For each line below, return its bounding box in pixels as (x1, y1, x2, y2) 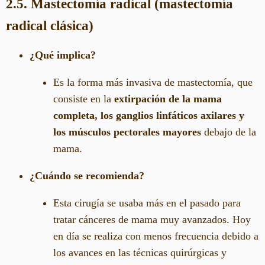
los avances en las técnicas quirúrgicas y (53, 246, 227, 258)
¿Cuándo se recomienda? (30, 169, 144, 182)
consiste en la (53, 92, 114, 105)
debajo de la (201, 125, 256, 138)
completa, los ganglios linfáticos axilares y (53, 109, 244, 121)
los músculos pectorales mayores (53, 125, 201, 138)
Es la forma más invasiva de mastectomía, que (53, 76, 253, 88)
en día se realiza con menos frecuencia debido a (53, 230, 258, 242)
